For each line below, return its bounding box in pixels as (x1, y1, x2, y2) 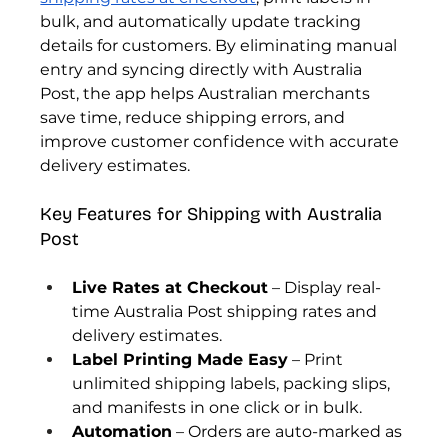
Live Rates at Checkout (72, 278, 269, 298)
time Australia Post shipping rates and (72, 302, 382, 322)
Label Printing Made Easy (72, 350, 289, 370)
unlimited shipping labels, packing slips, (72, 374, 395, 394)
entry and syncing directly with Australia (40, 60, 367, 80)
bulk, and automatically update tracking (40, 12, 366, 32)
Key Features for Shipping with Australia (40, 203, 388, 226)
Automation (72, 422, 173, 442)
